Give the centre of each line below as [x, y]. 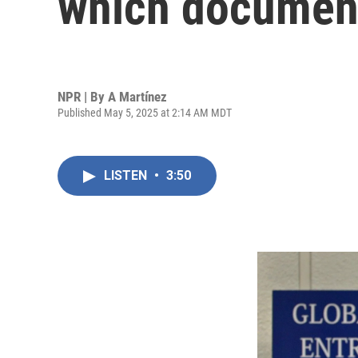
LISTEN [127, 175]
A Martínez [137, 96]
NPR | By [83, 96]
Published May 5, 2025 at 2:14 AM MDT [145, 112]
